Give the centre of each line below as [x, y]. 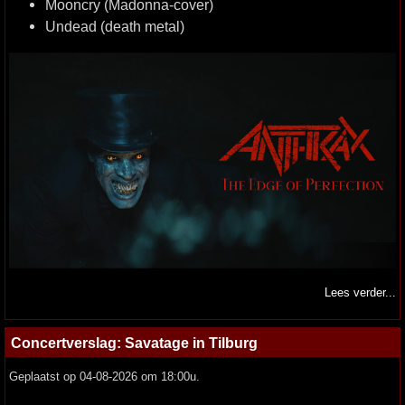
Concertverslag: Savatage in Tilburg [134, 343]
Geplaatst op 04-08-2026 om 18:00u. [104, 377]
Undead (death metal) [115, 27]
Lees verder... [360, 293]
